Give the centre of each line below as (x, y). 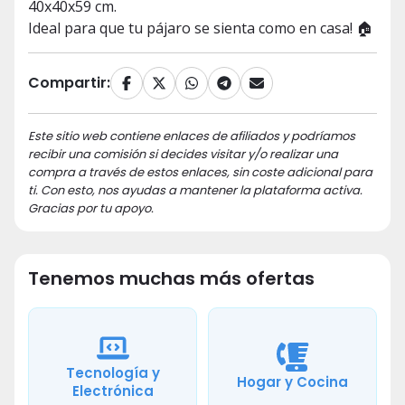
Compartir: (69, 83)
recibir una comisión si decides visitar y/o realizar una (183, 155)
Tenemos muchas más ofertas (171, 279)
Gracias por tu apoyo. (91, 209)
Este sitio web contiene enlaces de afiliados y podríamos (192, 137)
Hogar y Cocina (292, 382)
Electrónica (113, 391)
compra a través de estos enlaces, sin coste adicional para (200, 173)
